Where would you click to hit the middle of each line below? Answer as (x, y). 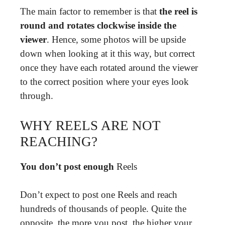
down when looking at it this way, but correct (107, 53)
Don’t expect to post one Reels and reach (99, 195)
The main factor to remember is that (90, 11)
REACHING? (59, 141)
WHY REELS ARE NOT (90, 125)
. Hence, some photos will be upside (116, 39)
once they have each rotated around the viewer (109, 68)
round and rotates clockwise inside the (98, 25)
